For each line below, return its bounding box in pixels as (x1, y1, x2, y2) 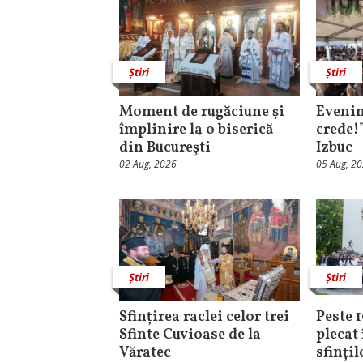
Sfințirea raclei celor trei (119, 307, 289, 328)
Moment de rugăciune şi (119, 101, 284, 122)
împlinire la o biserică (119, 119, 273, 140)
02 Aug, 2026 (119, 156, 177, 171)
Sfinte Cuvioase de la (119, 325, 261, 346)
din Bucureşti (119, 137, 211, 158)
